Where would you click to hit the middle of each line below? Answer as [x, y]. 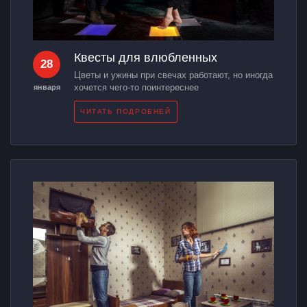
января [47, 87]
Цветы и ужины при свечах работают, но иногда [173, 75]
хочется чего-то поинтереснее [136, 88]
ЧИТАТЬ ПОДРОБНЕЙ [126, 112]
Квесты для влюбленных [146, 58]
